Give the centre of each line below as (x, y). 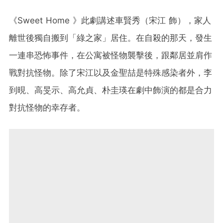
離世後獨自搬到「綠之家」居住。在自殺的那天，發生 (111, 38)
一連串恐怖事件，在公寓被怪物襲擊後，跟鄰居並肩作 (111, 56)
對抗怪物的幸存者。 (47, 108)
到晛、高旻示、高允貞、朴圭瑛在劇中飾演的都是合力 (111, 90)
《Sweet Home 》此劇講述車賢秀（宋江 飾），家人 (110, 21)
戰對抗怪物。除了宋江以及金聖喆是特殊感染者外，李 (111, 73)
